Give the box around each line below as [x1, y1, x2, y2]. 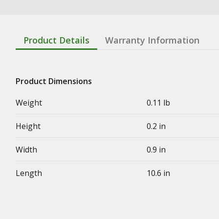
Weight [16, 97, 42, 108]
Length [16, 167, 42, 178]
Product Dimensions [16, 75, 92, 87]
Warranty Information [105, 34, 199, 46]
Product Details [23, 34, 89, 46]
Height [16, 120, 41, 131]
